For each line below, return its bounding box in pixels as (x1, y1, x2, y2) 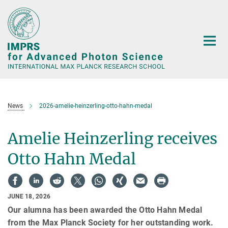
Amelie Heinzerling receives (8, 129, 217, 148)
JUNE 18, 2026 (8, 193, 51, 200)
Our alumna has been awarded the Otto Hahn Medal (8, 205, 203, 215)
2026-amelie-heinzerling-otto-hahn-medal (39, 102, 152, 109)
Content (3, 18, 31, 28)
